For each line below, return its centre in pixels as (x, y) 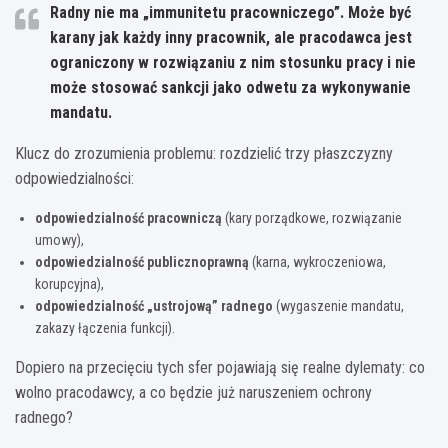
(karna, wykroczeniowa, (317, 261)
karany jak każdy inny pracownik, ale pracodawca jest (231, 37)
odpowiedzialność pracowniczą (128, 217)
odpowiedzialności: (74, 178)
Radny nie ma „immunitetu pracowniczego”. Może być (230, 12)
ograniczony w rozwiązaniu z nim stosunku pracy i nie (233, 62)
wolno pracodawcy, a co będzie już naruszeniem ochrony (193, 392)
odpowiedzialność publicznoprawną (142, 261)
